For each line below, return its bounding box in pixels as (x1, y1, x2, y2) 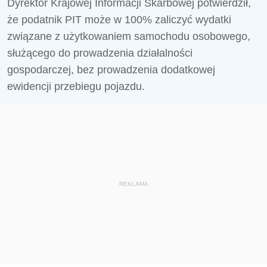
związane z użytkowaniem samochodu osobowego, (7, 30, 250, 42)
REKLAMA (119, 181, 148, 187)
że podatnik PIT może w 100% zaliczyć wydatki (7, 14, 231, 26)
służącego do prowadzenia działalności (7, 47, 193, 59)
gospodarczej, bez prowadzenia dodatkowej (7, 64, 215, 76)
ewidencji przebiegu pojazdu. (7, 80, 145, 92)
